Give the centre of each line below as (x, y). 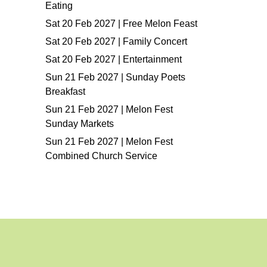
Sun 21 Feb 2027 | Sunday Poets (115, 77)
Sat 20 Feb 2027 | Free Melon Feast (121, 24)
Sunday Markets (80, 124)
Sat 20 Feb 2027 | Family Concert (116, 41)
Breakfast (65, 91)
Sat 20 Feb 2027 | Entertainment (114, 59)
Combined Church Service (101, 156)
